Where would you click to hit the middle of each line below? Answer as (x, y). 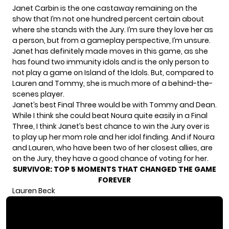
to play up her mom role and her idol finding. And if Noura (113, 137)
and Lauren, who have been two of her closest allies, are (112, 148)
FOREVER (114, 180)
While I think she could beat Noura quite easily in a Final (110, 116)
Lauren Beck (34, 191)
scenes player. (38, 94)
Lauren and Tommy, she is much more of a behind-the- (112, 83)
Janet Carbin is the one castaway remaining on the (105, 8)
